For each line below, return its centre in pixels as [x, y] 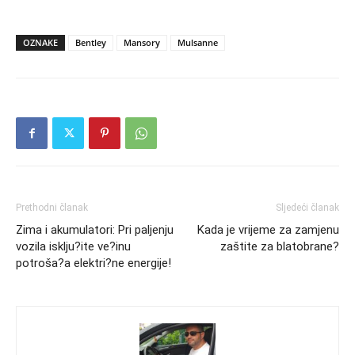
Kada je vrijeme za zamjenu [268, 230]
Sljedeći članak [307, 208]
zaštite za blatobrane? [280, 247]
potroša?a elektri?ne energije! [94, 263]
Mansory [142, 43]
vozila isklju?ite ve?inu [73, 247]
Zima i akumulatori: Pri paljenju [95, 230]
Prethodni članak [52, 208]
